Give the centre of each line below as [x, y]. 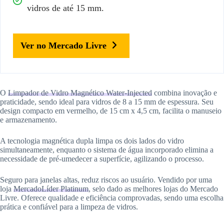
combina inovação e [184, 92]
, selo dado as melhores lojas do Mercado [153, 188]
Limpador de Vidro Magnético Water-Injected [80, 92]
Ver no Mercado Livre [63, 45]
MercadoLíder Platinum [51, 188]
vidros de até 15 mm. [65, 8]
